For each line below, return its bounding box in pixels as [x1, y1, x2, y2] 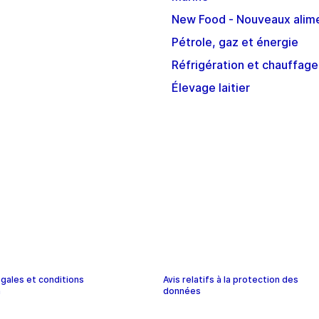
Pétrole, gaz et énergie [172, 35, 298, 50]
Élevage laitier [172, 80, 250, 95]
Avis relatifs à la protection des [163, 274, 299, 286]
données [163, 286, 202, 297]
